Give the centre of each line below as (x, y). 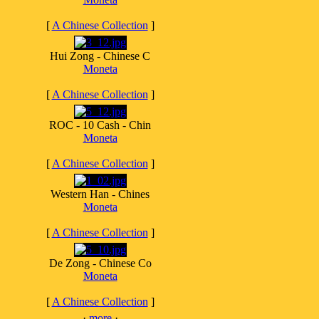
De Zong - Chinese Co (100, 263)
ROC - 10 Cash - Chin (100, 125)
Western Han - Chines (100, 194)
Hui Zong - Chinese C (100, 56)
